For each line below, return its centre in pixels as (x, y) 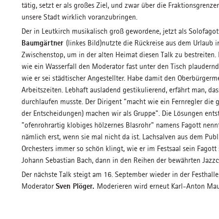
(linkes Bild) (84, 43)
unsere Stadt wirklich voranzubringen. (79, 17)
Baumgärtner (44, 43)
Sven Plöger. (76, 186)
